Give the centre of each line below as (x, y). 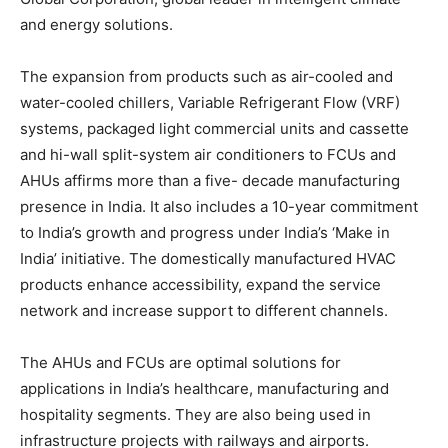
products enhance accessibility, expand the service (200, 284)
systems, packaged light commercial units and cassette (214, 128)
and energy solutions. (96, 24)
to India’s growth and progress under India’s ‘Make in (205, 232)
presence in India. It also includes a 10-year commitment (219, 206)
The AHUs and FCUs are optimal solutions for (180, 362)
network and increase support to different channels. (204, 310)
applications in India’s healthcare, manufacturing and (204, 388)
